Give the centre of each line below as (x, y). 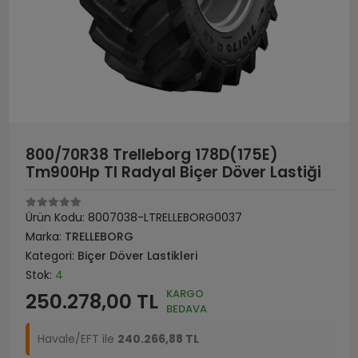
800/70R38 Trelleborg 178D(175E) (152, 155)
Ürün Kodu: (57, 217)
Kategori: (52, 256)
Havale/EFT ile (78, 339)
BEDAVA (187, 309)
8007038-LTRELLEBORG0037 (165, 217)
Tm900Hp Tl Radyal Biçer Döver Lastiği (173, 172)
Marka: (45, 237)
